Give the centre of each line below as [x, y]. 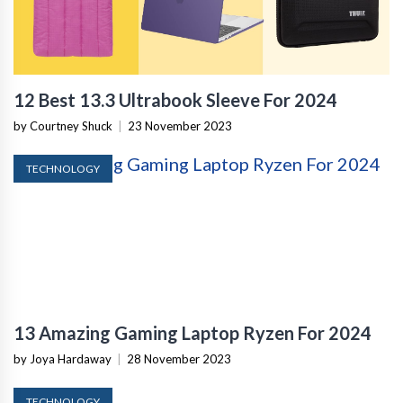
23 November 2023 [180, 126]
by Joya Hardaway [63, 359]
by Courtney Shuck [63, 126]
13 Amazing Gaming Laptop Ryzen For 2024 [193, 333]
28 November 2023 [179, 359]
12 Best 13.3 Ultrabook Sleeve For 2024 [175, 100]
